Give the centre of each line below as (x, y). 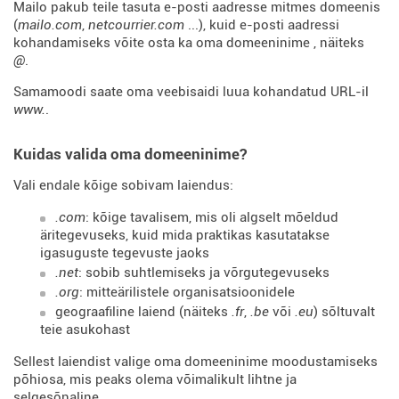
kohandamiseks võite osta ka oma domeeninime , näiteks (189, 43)
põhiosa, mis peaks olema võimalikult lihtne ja (155, 379)
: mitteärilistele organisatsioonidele (187, 292)
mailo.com (50, 25)
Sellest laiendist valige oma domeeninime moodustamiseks (195, 362)
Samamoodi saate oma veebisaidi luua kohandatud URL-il (191, 92)
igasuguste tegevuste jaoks (125, 253)
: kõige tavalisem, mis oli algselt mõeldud (212, 217)
